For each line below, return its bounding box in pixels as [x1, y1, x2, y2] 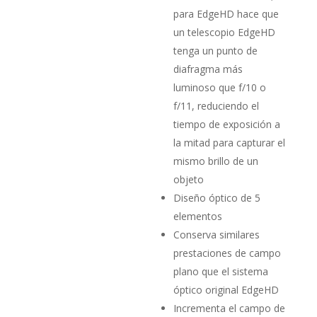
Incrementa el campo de [173, 301, 286, 315]
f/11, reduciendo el [173, 98, 260, 113]
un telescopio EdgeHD [173, 25, 276, 39]
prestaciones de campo [173, 246, 282, 260]
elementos [173, 209, 223, 223]
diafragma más [173, 62, 243, 76]
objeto [173, 172, 204, 186]
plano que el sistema [173, 264, 269, 278]
